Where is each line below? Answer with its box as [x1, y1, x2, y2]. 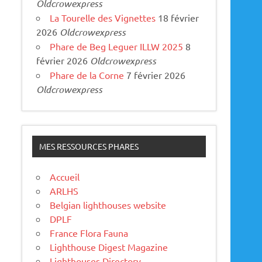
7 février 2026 [126, 68, 186, 81]
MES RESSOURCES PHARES [39, 141, 139, 152]
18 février [158, 11, 199, 23]
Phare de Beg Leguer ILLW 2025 [50, 40, 184, 52]
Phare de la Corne [50, 68, 125, 81]
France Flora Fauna [50, 227, 129, 239]
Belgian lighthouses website [50, 199, 167, 211]
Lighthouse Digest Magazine [50, 241, 168, 253]
